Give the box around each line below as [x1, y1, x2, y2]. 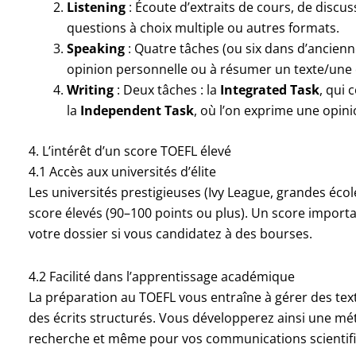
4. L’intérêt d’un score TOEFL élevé [28, 141, 231, 160]
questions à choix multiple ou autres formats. [66, 18, 339, 37]
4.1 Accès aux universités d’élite [28, 162, 216, 180]
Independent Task [79, 101, 194, 119]
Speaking [66, 39, 125, 57]
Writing [66, 80, 114, 99]
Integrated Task [219, 80, 319, 99]
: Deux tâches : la [113, 80, 220, 99]
